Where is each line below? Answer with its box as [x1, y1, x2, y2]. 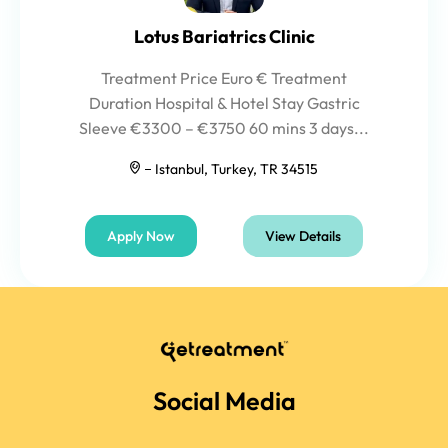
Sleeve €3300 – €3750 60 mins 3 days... [79, 118, 369, 138]
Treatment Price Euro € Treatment [101, 68, 347, 88]
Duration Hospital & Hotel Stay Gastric [88, 93, 360, 113]
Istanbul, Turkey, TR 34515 [155, 160, 318, 178]
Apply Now [106, 227, 175, 245]
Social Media [152, 384, 296, 417]
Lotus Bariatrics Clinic [133, 25, 315, 48]
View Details [265, 227, 342, 245]
